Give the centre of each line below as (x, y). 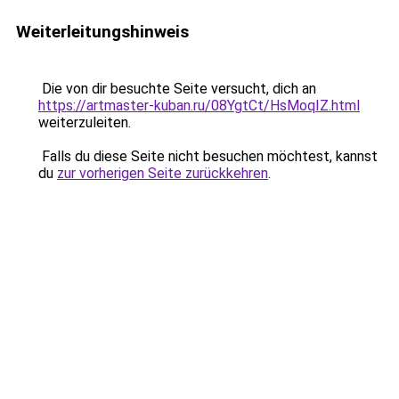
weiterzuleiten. (85, 122)
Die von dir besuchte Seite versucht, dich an (177, 89)
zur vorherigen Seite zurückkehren (163, 173)
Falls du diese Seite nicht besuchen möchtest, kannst (208, 156)
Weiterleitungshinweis (102, 32)
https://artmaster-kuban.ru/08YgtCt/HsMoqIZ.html (199, 106)
